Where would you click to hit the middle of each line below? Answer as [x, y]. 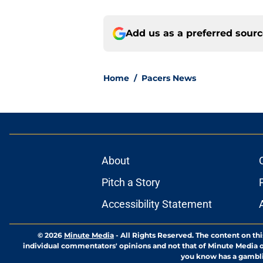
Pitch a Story [131, 183]
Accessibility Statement [156, 204]
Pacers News [169, 78]
